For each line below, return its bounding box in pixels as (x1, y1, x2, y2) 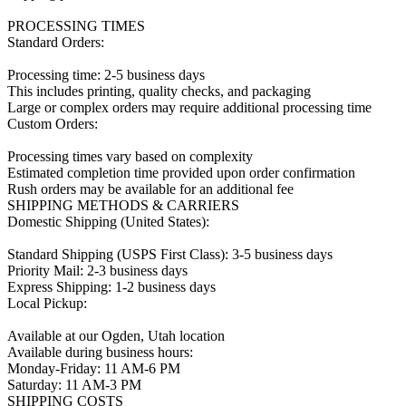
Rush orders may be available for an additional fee (7, 181, 294, 198)
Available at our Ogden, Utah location (7, 328, 225, 344)
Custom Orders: (7, 116, 98, 132)
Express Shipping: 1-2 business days (7, 279, 216, 295)
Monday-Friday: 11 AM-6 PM (7, 361, 180, 377)
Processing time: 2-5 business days (7, 67, 205, 83)
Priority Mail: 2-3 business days (7, 263, 188, 279)
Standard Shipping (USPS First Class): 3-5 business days (7, 246, 333, 263)
